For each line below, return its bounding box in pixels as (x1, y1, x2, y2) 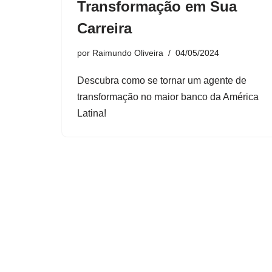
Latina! (77, 108, 106, 119)
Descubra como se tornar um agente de (77, 75, 246, 86)
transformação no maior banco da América (77, 92, 259, 103)
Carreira (77, 20, 132, 37)
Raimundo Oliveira (92, 48, 163, 58)
